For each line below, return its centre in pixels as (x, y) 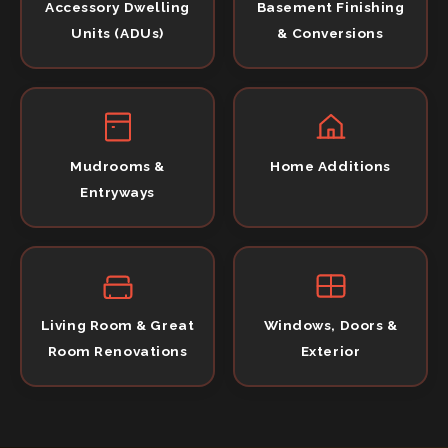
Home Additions (330, 165)
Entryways (117, 191)
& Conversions (330, 32)
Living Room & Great (117, 324)
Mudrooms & (117, 165)
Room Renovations (117, 350)
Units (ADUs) (117, 32)
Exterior (330, 350)
